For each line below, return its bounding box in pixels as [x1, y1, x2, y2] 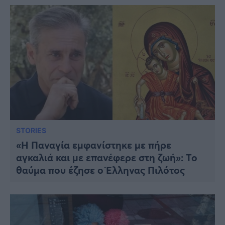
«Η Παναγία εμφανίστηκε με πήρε [16, 138, 171, 152]
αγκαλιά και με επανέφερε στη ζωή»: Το [16, 151, 197, 165]
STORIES [16, 126, 46, 135]
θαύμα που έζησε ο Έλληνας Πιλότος [16, 163, 185, 177]
